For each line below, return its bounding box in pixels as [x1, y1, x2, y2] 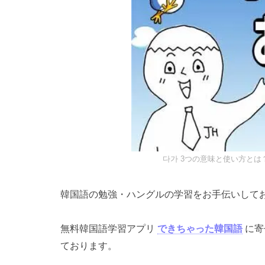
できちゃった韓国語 [157, 224, 243, 234]
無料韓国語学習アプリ [60, 224, 157, 234]
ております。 [60, 241, 117, 251]
